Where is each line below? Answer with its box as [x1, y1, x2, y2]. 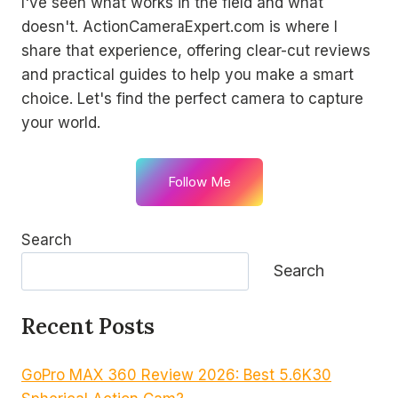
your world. [21, 114, 100, 132]
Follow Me [167, 172, 231, 190]
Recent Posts [21, 313, 155, 341]
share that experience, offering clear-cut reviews [21, 42, 370, 60]
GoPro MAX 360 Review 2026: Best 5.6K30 [21, 365, 331, 384]
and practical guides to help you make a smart [21, 66, 354, 84]
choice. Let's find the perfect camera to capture [21, 90, 363, 108]
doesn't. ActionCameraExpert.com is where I [21, 18, 338, 36]
